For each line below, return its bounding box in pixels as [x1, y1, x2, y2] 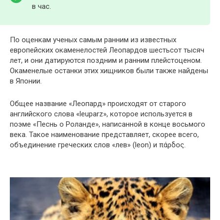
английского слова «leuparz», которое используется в [10, 110, 192, 119]
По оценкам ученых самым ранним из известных [10, 35, 176, 45]
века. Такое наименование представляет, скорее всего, [10, 130, 199, 139]
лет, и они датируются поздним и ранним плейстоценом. [10, 56, 202, 65]
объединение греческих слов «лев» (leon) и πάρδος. [10, 140, 186, 150]
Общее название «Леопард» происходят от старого [10, 99, 186, 109]
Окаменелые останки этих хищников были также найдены [10, 66, 208, 76]
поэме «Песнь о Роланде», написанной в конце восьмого [10, 120, 205, 129]
